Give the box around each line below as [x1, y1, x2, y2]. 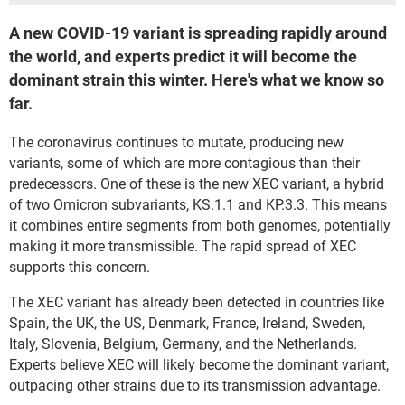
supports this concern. [9, 259, 150, 276]
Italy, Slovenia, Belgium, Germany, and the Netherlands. [9, 335, 357, 353]
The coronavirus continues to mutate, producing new [9, 134, 344, 151]
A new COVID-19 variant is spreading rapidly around [9, 24, 387, 42]
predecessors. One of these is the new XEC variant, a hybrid [9, 175, 384, 193]
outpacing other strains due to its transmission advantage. [9, 377, 381, 394]
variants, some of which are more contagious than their [9, 155, 360, 172]
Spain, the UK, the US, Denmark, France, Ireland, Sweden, [9, 315, 365, 332]
